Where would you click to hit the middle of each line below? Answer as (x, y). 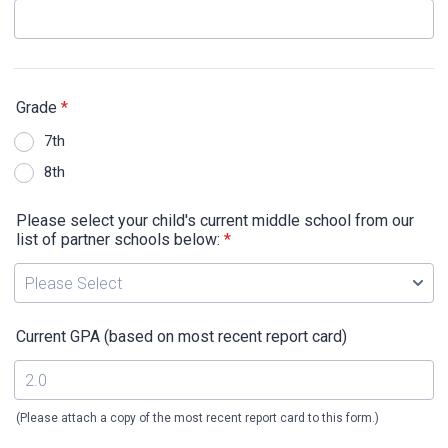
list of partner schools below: (118, 239)
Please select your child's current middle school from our (215, 220)
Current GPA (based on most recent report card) (181, 336)
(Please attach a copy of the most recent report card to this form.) (197, 418)
